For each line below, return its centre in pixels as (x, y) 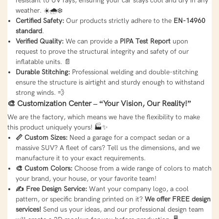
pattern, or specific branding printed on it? (80, 199)
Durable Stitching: (43, 72)
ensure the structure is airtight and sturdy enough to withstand (110, 83)
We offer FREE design (177, 199)
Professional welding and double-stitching (134, 72)
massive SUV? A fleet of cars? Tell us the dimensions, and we (108, 148)
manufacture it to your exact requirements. (80, 158)
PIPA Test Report (145, 42)
